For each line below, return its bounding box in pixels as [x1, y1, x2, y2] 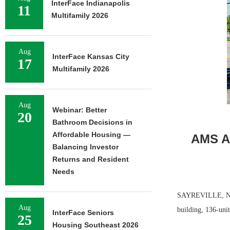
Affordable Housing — [52, 130, 130, 139]
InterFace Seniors [52, 208, 114, 217]
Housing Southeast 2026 [52, 221, 139, 229]
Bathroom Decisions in [52, 118, 132, 126]
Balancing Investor [52, 143, 119, 151]
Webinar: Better [52, 106, 107, 114]
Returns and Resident [52, 155, 129, 163]
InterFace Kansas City [52, 52, 129, 61]
